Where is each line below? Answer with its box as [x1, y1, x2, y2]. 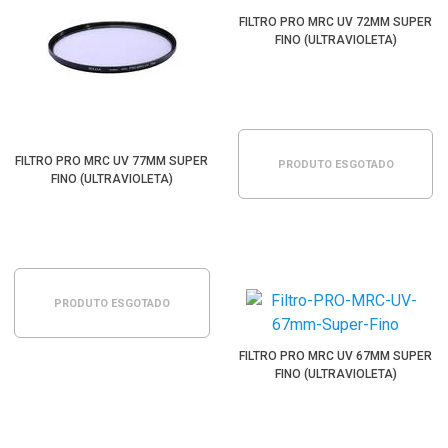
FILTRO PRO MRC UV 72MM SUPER [239, 15, 433, 29]
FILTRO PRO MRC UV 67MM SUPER [239, 349, 433, 363]
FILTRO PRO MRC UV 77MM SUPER [15, 154, 209, 168]
